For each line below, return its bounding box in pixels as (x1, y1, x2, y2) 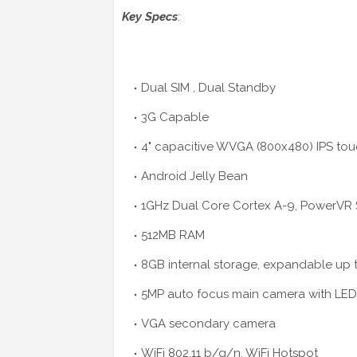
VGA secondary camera (141, 316, 276, 331)
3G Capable (141, 110, 209, 125)
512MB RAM (141, 228, 205, 243)
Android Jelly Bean (141, 169, 248, 184)
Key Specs (122, 10, 178, 25)
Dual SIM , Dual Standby (141, 80, 276, 96)
